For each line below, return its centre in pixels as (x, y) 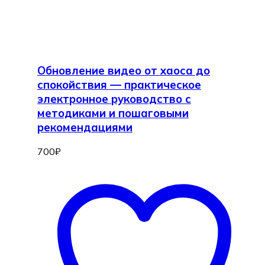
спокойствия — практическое (119, 85)
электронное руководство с (114, 99)
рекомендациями (85, 127)
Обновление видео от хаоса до (124, 71)
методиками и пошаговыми (113, 113)
